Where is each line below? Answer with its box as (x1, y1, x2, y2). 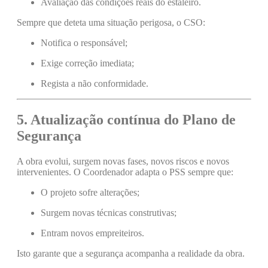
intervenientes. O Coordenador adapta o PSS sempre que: (17, 167, 233, 178)
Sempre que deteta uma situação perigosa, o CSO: (17, 17, 205, 28)
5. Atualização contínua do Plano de (17, 112, 236, 128)
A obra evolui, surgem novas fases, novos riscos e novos (17, 156, 229, 167)
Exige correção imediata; (41, 58, 134, 69)
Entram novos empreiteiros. (41, 228, 144, 239)
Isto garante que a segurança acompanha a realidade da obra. (17, 248, 245, 259)
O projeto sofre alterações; (41, 187, 139, 198)
